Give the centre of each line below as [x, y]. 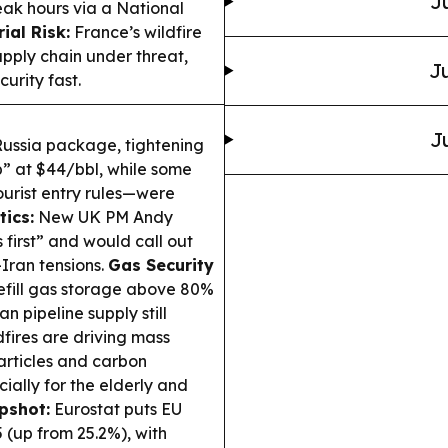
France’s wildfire [136, 31]
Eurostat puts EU [116, 408]
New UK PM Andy [103, 216]
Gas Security [161, 264]
